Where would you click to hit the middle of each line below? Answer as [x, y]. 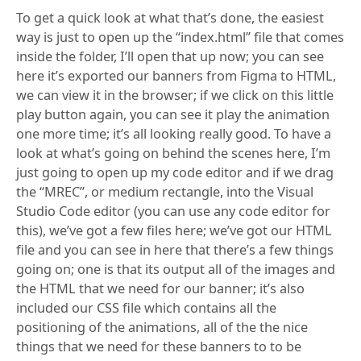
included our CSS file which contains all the [146, 308]
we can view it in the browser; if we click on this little [175, 95]
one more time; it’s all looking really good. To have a [174, 134]
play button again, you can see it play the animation [173, 115]
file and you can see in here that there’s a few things [175, 250]
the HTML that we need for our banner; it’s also [160, 289]
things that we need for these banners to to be [159, 347]
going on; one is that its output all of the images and [176, 270]
